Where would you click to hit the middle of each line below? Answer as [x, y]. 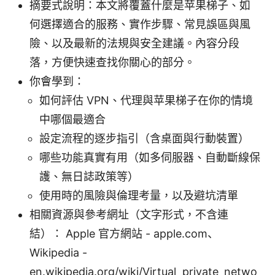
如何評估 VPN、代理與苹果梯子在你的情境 [146, 101]
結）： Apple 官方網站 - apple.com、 [124, 234]
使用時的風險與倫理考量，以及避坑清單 [139, 196]
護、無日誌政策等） [89, 177]
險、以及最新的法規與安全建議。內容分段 [134, 44]
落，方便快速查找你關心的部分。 [112, 63]
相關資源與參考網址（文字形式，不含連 [129, 215]
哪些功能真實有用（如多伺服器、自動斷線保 [150, 158]
